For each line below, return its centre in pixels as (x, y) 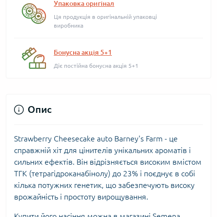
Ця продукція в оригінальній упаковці (105, 17)
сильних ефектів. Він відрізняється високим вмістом (108, 162)
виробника (69, 25)
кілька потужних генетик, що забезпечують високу (104, 185)
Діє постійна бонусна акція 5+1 (96, 66)
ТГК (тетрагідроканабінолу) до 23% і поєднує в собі (105, 173)
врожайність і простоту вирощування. (81, 197)
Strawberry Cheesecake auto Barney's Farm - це (96, 139)
